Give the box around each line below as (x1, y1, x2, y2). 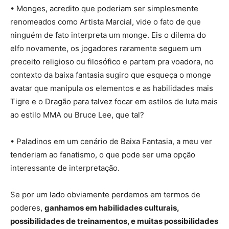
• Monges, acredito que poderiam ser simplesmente (10, 4, 198, 14)
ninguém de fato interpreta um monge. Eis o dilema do (10, 30, 206, 40)
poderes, (10, 203, 44, 213)
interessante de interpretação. (10, 163, 120, 173)
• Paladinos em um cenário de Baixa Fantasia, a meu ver (10, 136, 212, 147)
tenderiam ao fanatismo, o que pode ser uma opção (10, 150, 195, 160)
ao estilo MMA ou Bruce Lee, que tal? (10, 110, 144, 120)
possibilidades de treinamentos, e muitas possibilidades (10, 216, 218, 226)
